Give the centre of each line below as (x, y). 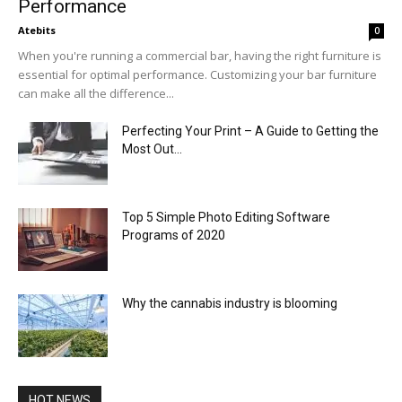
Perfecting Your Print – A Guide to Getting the (250, 131)
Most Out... (152, 149)
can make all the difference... (96, 93)
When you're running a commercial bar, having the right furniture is (200, 55)
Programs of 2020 (174, 235)
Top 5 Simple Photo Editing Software (226, 217)
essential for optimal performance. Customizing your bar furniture (197, 74)
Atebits (37, 30)
